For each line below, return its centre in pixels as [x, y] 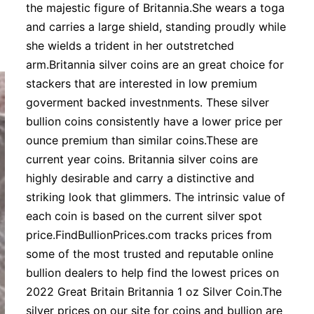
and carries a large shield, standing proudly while [156, 27]
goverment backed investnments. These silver [148, 102]
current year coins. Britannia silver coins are [142, 159]
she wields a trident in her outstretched [130, 46]
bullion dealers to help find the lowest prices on [153, 273]
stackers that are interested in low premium [142, 83]
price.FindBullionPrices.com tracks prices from [149, 235]
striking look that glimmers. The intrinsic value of [156, 197]
